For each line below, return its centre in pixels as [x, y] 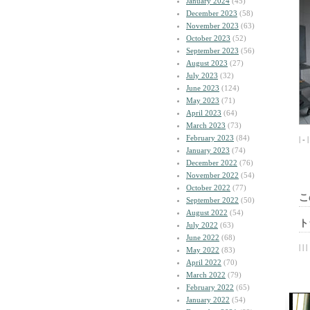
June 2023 [203, 88]
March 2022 [206, 275]
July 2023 [202, 75]
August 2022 [207, 212]
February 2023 [210, 138]
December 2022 [212, 163]
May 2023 [203, 100]
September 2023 [212, 51]
